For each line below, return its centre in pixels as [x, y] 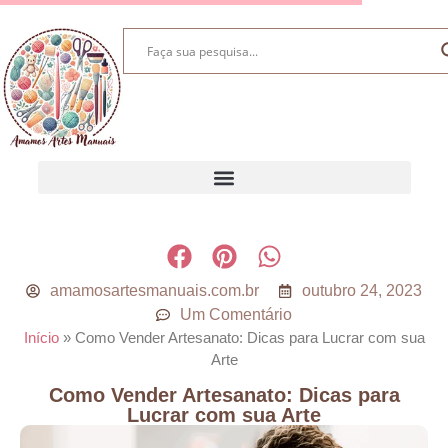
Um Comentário [236, 315]
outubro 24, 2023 [362, 291]
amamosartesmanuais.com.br [154, 291]
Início [41, 338]
